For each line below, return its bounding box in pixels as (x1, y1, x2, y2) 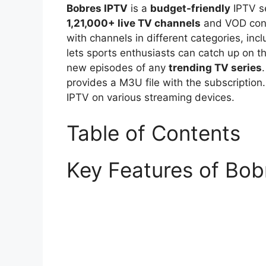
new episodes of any (66, 62, 169, 74)
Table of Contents (66, 120, 240, 145)
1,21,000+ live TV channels (66, 17, 201, 30)
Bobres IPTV (66, 2, 128, 15)
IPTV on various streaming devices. (66, 91, 235, 104)
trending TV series (169, 62, 262, 74)
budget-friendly (150, 2, 230, 15)
